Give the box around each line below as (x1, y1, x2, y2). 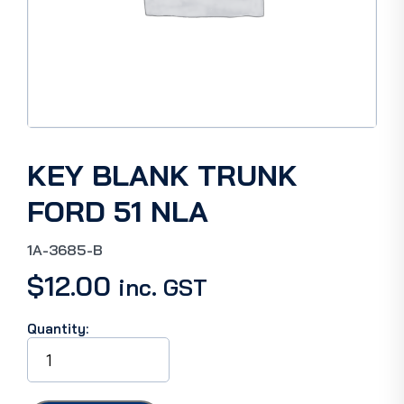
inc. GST (118, 273, 207, 301)
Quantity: (27, 320, 88, 337)
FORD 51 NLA (27, 193, 208, 229)
